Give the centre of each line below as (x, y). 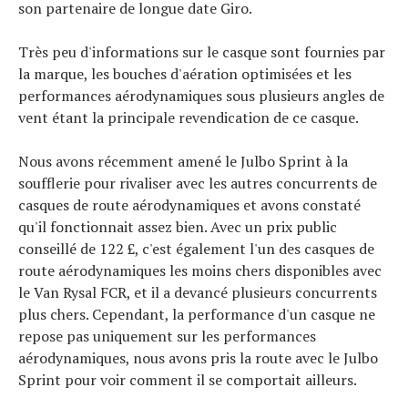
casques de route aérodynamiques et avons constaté (189, 205)
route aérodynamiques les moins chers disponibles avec (200, 270)
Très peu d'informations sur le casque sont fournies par (202, 52)
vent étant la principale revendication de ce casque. (189, 117)
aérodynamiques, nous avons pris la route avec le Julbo (198, 358)
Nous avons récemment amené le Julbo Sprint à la (183, 161)
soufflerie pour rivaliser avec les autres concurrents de (198, 183)
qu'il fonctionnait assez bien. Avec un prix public (178, 227)
